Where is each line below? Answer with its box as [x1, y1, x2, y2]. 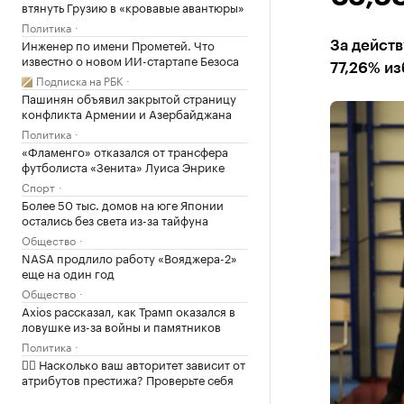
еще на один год [22, 263, 115, 281]
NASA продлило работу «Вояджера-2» [22, 248, 237, 266]
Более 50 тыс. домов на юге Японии [22, 195, 224, 213]
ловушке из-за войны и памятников [22, 317, 221, 335]
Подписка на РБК [36, 71, 123, 88]
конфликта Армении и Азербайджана [22, 104, 232, 122]
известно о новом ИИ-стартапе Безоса [22, 50, 239, 69]
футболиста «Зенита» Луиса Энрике [22, 157, 225, 175]
